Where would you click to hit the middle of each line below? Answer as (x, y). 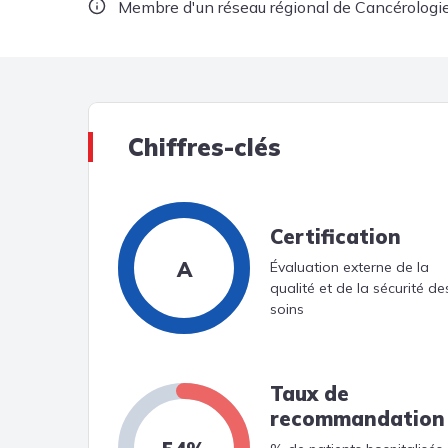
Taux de (309, 393)
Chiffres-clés (204, 147)
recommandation (357, 418)
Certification (335, 236)
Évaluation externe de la (349, 266)
